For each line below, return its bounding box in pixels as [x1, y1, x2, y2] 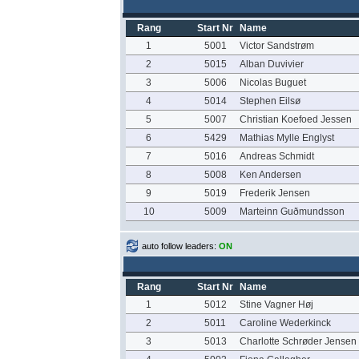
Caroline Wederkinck [239, 317, 331, 329]
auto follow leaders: [142, 241, 219, 251]
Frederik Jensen [239, 188, 310, 199]
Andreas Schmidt [239, 151, 314, 162]
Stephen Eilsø [239, 95, 301, 107]
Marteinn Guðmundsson [239, 206, 345, 217]
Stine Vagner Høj [239, 299, 313, 310]
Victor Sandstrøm [239, 40, 314, 51]
